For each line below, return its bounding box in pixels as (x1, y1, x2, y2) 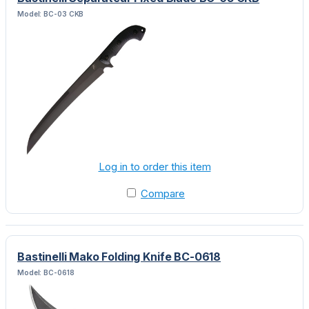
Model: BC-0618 (17, 268, 74, 277)
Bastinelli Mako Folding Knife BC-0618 (17, 249, 221, 263)
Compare (141, 186, 185, 200)
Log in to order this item (98, 159, 211, 173)
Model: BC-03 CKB (17, 9, 84, 18)
